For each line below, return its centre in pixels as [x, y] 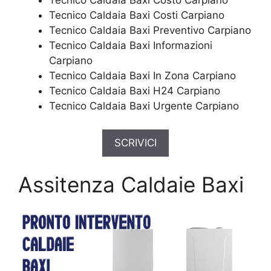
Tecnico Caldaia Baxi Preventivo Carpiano [150, 30]
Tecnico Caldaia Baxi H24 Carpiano [135, 91]
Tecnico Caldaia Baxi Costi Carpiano [137, 15]
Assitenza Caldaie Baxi [131, 184]
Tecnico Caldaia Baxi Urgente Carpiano [144, 106]
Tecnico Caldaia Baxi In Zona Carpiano [142, 76]
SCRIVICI [135, 142]
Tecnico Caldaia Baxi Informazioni [131, 45]
